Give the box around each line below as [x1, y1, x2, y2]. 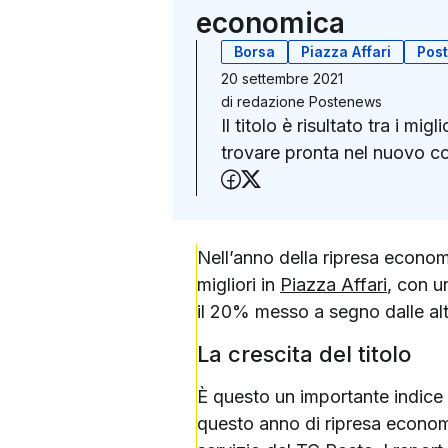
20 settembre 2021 [221, 69, 343, 87]
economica [196, 5, 345, 40]
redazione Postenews [237, 92, 382, 110]
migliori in [197, 273, 280, 295]
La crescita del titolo [197, 340, 411, 367]
